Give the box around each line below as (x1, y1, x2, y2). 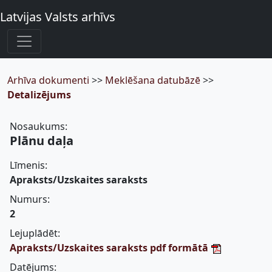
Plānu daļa (10, 132, 73, 149)
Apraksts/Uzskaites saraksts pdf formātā (10, 241, 211, 254)
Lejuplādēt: (10, 226, 60, 240)
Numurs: (10, 192, 50, 206)
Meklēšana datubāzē (105, 73, 203, 87)
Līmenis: (10, 158, 47, 172)
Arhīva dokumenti (7, 73, 92, 87)
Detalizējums (7, 88, 71, 101)
